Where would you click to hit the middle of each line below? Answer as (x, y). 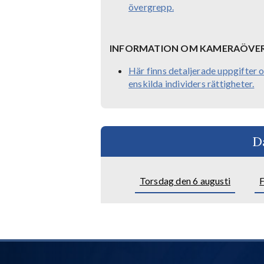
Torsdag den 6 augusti (185, 181)
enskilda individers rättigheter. (192, 84)
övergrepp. (151, 7)
